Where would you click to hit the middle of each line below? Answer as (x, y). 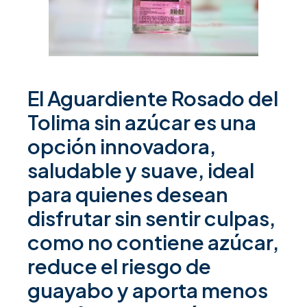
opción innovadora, (122, 146)
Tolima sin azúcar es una (142, 122)
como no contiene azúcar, (153, 242)
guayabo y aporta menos (148, 290)
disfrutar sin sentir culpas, (151, 218)
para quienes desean (128, 194)
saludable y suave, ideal (141, 170)
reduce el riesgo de (119, 266)
